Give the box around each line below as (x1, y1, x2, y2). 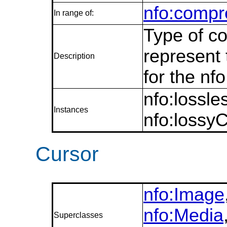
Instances (54, 105, 88, 115)
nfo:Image (143, 184, 224, 205)
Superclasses (54, 211, 103, 220)
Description (54, 52, 95, 61)
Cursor (35, 142, 99, 166)
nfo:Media (143, 205, 223, 226)
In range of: (54, 9, 94, 18)
